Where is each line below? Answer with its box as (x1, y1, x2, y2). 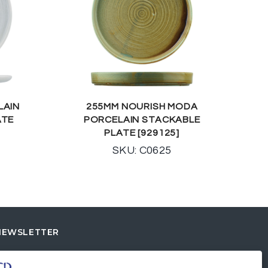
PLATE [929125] (104, 127, 180, 138)
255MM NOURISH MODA (86, 101, 198, 111)
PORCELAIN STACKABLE (83, 114, 200, 124)
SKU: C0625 (112, 144, 172, 156)
